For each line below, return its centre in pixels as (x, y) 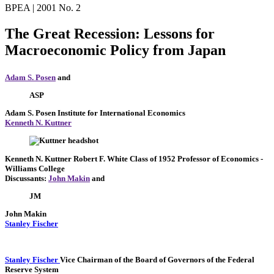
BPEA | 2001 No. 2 (43, 8)
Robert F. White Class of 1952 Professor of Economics (167, 158)
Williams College (35, 168)
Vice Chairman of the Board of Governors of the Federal (157, 259)
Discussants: (27, 178)
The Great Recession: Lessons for (110, 34)
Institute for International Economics (121, 113)
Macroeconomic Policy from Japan (115, 50)
